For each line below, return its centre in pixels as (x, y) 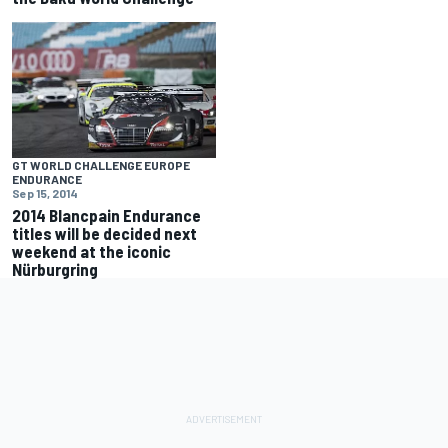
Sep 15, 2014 (45, 192)
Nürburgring (55, 268)
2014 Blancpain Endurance (106, 214)
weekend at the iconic (91, 250)
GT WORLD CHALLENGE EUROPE (101, 164)
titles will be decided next (104, 232)
